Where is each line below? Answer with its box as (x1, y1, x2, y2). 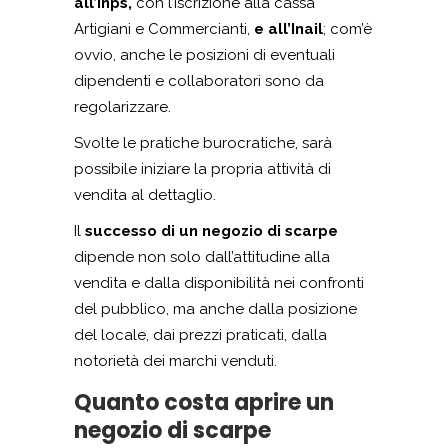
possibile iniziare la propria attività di (74, 160, 331, 179)
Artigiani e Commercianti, (74, 20, 254, 39)
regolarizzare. (74, 98, 171, 117)
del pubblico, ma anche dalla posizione (74, 300, 357, 319)
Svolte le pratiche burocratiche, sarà (74, 134, 332, 153)
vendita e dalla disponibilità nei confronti (74, 274, 364, 293)
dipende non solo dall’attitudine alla (74, 248, 330, 267)
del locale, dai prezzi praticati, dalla (74, 326, 327, 345)
